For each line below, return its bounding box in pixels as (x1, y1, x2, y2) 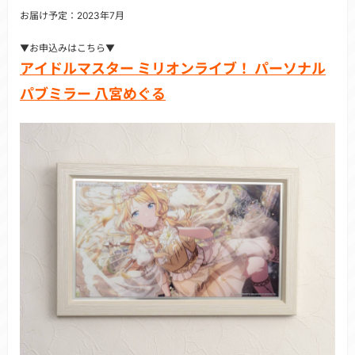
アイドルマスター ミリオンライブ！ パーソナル (20, 60, 326, 78)
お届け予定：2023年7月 (20, 10, 124, 22)
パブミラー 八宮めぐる (20, 86, 166, 103)
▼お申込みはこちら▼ (20, 42, 115, 55)
